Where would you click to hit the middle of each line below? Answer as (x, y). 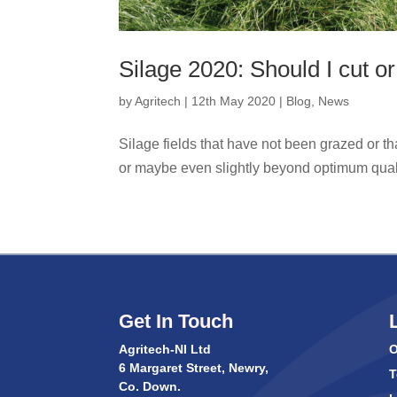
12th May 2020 (234, 101)
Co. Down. (150, 387)
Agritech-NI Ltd (165, 350)
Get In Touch (176, 322)
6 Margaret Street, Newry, (194, 368)
